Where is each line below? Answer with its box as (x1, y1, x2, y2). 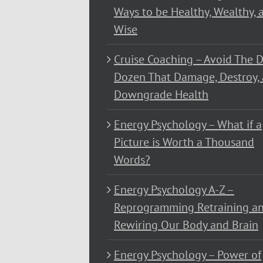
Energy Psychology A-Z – (114, 182, 234, 198)
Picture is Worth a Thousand (114, 134, 254, 150)
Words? (114, 152, 150, 168)
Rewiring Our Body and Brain (114, 217, 258, 233)
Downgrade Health (114, 87, 208, 103)
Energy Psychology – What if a (114, 117, 262, 133)
